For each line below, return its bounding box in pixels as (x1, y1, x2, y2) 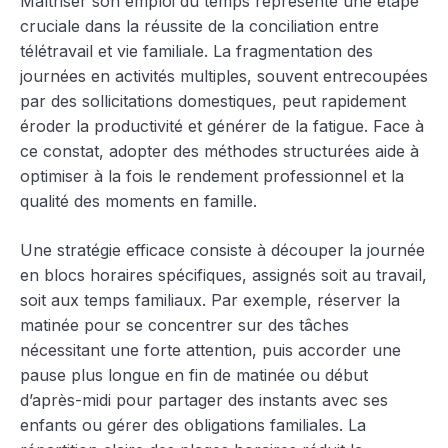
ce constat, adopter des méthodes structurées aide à (20, 140, 419, 161)
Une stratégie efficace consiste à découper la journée (20, 239, 425, 260)
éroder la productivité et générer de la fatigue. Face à (20, 115, 424, 136)
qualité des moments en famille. (20, 190, 257, 211)
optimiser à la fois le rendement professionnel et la (20, 165, 404, 186)
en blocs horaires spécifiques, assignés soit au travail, (20, 264, 427, 285)
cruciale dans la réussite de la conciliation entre (20, 15, 379, 36)
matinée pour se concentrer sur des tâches (20, 314, 349, 335)
